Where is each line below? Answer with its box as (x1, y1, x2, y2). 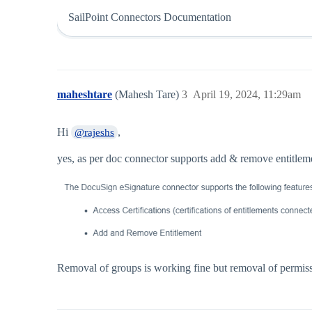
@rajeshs (75, 127, 115, 139)
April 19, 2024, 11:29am (193, 88, 301, 101)
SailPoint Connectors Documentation (68, 11, 231, 24)
